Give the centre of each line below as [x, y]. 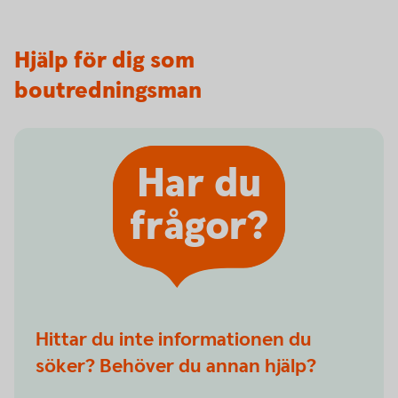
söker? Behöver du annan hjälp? [176, 366]
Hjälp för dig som [104, 61]
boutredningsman [108, 91]
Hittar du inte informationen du [174, 340]
